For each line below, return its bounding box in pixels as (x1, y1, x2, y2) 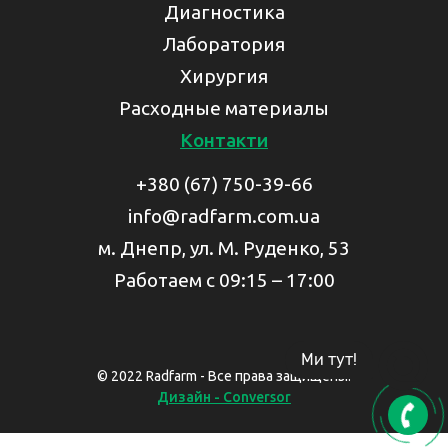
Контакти (180, 129, 268, 151)
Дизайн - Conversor (157, 389, 291, 405)
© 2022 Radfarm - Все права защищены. (97, 368, 351, 384)
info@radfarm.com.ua (128, 205, 320, 227)
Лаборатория (163, 33, 285, 55)
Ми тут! (301, 350, 357, 369)
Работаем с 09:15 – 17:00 (113, 269, 335, 291)
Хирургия (180, 65, 268, 87)
